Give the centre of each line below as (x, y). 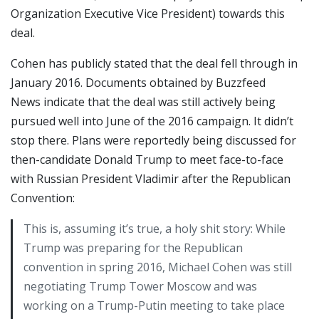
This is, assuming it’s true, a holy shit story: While (155, 228)
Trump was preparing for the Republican (133, 247)
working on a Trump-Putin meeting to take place (154, 305)
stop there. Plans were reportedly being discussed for (153, 140)
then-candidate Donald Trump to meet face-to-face (147, 159)
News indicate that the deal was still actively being (143, 101)
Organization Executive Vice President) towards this (148, 13)
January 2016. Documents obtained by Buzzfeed (138, 82)
